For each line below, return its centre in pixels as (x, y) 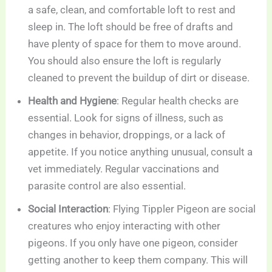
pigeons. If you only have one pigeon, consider (133, 243)
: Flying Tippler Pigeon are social (182, 209)
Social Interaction (68, 209)
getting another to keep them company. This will (138, 260)
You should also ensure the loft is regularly (125, 60)
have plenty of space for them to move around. (135, 43)
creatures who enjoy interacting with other (124, 226)
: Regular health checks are (178, 100)
